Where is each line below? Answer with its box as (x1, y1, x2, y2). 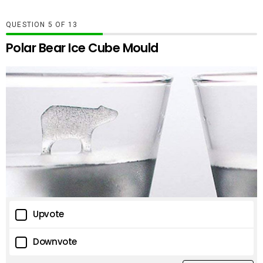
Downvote (33, 235, 77, 248)
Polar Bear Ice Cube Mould (6, 39, 159, 57)
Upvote (33, 208, 64, 221)
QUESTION (6, 21, 48, 29)
